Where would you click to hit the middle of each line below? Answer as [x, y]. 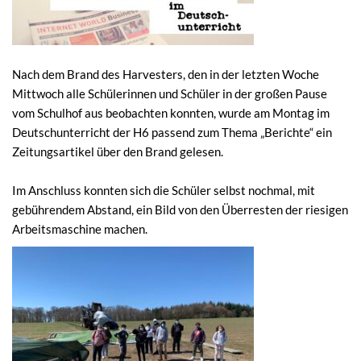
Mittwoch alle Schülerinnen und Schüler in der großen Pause [170, 93]
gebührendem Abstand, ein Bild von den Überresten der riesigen [180, 209]
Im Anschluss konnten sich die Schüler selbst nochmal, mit [164, 190]
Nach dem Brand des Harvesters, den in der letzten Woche [166, 74]
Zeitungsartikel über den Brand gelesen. [118, 151]
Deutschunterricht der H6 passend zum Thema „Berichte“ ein [172, 132]
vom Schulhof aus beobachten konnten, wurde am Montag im [171, 112]
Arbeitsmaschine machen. [80, 228]
